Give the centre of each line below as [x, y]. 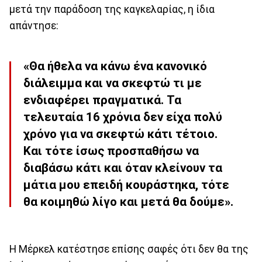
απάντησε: [34, 25]
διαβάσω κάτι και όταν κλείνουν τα [123, 168]
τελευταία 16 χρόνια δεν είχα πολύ [123, 117]
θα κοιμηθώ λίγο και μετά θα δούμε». [128, 202]
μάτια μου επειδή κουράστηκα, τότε [126, 185]
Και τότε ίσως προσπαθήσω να [111, 151]
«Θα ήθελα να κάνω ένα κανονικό [115, 66]
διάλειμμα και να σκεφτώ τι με [113, 83]
